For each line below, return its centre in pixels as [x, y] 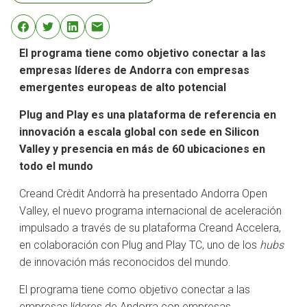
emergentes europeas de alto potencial [123, 87]
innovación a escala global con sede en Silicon [139, 132]
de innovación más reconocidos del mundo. [125, 262]
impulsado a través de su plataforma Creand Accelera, [150, 228]
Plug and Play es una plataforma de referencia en [148, 115]
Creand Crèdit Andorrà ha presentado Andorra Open [143, 194]
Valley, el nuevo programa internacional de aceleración [150, 211]
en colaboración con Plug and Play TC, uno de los [139, 245]
